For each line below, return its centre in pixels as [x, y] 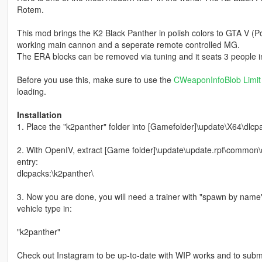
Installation [39, 115]
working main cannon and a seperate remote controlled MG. [128, 45]
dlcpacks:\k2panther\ [55, 173]
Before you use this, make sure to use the [95, 80]
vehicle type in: [44, 208]
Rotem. [30, 10]
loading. [31, 92]
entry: [27, 162]
